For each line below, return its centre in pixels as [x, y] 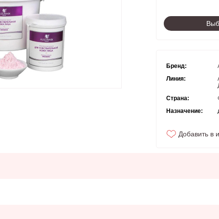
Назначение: [185, 111]
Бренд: [176, 66]
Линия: [176, 78]
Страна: [178, 98]
